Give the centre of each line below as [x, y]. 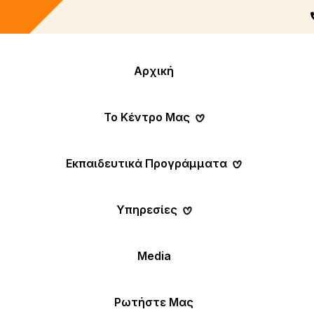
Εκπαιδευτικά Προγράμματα [147, 163]
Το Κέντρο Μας [146, 117]
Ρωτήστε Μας [154, 302]
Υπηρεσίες [146, 210]
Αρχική [154, 71]
